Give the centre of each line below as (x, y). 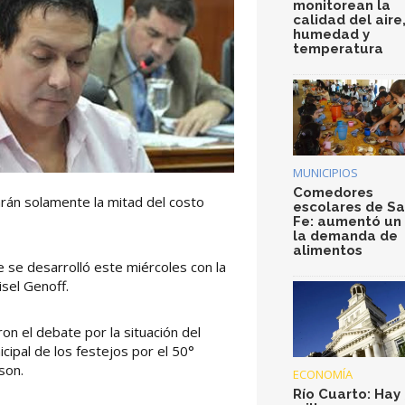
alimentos (328, 250)
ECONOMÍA (323, 374)
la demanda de (345, 235)
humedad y (331, 35)
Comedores (333, 192)
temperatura (338, 49)
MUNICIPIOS (325, 172)
